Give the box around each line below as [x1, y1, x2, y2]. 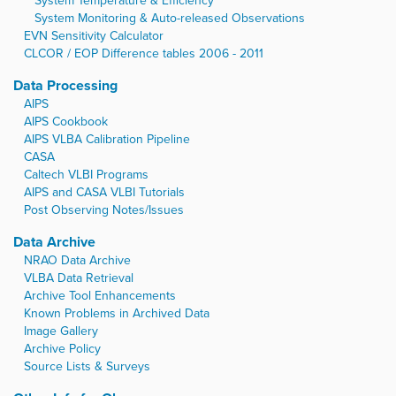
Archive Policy [24, 339, 101, 359]
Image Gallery [24, 322, 98, 341]
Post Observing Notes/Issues [24, 201, 184, 220]
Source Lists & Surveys [24, 357, 150, 377]
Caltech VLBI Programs [24, 165, 148, 185]
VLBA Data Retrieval [24, 269, 133, 288]
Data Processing [13, 75, 118, 96]
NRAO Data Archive [24, 251, 131, 270]
